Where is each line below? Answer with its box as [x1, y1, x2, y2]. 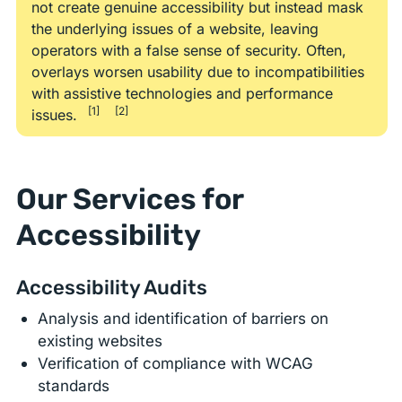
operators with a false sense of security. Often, [31, 40, 346, 59]
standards [38, 376, 110, 396]
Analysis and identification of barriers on [38, 309, 329, 328]
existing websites [38, 331, 163, 351]
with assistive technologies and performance [31, 83, 333, 102]
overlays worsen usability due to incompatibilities [31, 62, 364, 81]
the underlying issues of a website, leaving [31, 19, 319, 38]
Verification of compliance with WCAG [38, 354, 314, 373]
